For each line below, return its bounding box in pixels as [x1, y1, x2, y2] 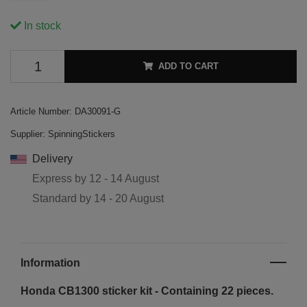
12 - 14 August [89, 172, 159, 184]
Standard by [32, 192, 94, 204]
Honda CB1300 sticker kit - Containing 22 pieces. [21, 284, 273, 297]
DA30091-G [75, 106, 121, 116]
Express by [32, 172, 89, 184]
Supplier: [10, 128, 45, 139]
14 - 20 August [94, 192, 164, 204]
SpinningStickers [48, 128, 115, 139]
